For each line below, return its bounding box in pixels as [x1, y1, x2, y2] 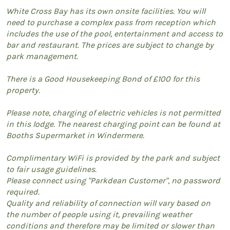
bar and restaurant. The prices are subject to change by [6, 40, 214, 50]
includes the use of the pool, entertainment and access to [6, 28, 223, 39]
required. [6, 186, 40, 197]
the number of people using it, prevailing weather [6, 209, 192, 219]
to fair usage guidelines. [6, 164, 97, 174]
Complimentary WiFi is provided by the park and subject [6, 152, 220, 163]
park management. [6, 51, 78, 61]
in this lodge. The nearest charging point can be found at [6, 119, 220, 129]
